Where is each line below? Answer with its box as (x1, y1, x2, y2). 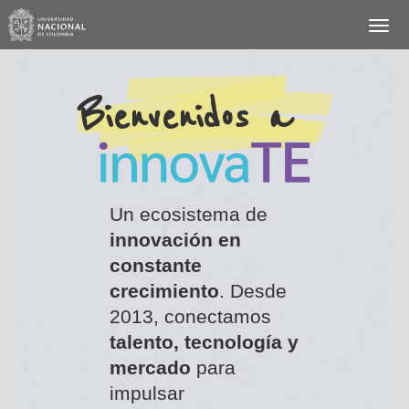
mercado (109, 356, 191, 378)
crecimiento (109, 279, 219, 301)
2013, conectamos (109, 305, 271, 327)
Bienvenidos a (77, 94, 291, 142)
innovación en (109, 228, 241, 250)
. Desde (218, 279, 287, 301)
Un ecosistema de (109, 203, 267, 225)
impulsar (109, 382, 184, 404)
